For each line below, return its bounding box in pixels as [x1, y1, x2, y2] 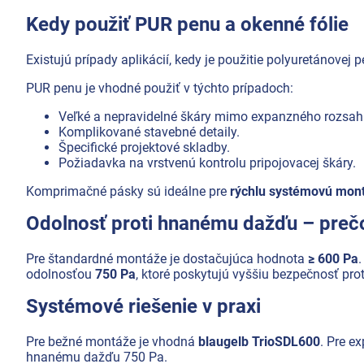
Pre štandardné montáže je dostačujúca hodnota [26, 250, 308, 266]
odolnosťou [26, 266, 95, 282]
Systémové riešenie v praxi [26, 294, 261, 318]
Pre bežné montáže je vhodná [26, 333, 198, 349]
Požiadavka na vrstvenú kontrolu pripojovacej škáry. [58, 154, 356, 171]
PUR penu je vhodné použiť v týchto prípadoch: [26, 80, 293, 96]
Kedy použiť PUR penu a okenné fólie [26, 12, 349, 36]
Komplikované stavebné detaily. [58, 123, 240, 140]
